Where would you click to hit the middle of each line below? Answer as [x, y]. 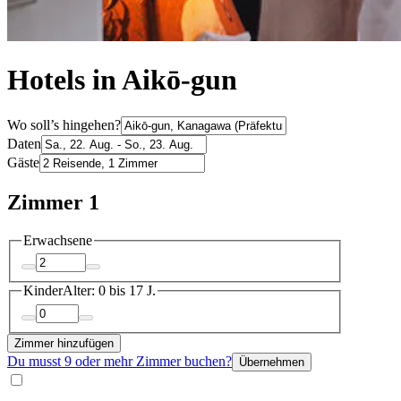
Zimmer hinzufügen [64, 343]
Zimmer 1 [53, 202]
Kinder [43, 291]
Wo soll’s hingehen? [64, 124]
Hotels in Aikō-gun [122, 80]
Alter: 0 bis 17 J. [109, 291]
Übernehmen [272, 362]
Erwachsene [58, 240]
